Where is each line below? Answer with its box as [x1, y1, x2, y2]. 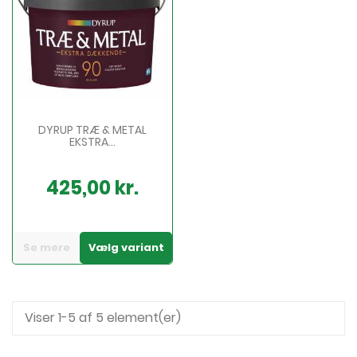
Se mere [22, 239, 70, 255]
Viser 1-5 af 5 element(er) [25, 308, 181, 327]
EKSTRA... [69, 133, 116, 150]
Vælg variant [88, 239, 164, 255]
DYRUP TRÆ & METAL [38, 121, 147, 138]
